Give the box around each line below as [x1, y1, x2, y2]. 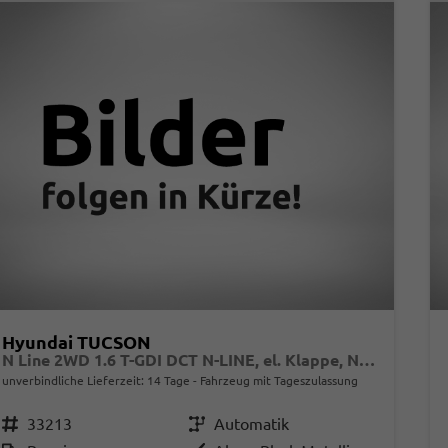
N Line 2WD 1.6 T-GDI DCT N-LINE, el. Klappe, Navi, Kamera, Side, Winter [358, 350, 375, 369]
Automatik [213, 414, 289, 433]
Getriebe [199, 414, 216, 433]
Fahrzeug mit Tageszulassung [196, 373, 358, 387]
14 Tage [146, 373, 190, 387]
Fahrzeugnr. [9, 414, 26, 433]
